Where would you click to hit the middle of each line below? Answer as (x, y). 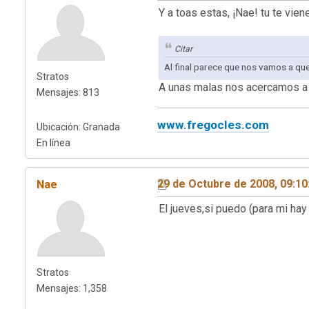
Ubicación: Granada (78, 127)
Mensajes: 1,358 (72, 288)
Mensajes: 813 (68, 92)
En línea (53, 142)
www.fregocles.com (213, 125)
